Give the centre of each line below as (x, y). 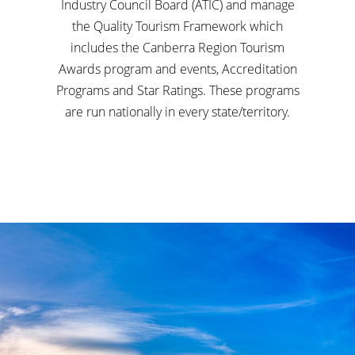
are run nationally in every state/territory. (177, 112)
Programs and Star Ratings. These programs (177, 90)
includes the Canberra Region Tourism (177, 48)
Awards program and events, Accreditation (177, 69)
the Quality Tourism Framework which (177, 26)
